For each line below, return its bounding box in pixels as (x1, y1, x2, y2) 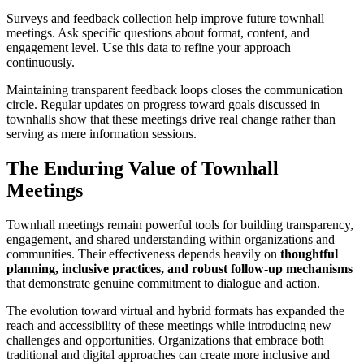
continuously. (6, 54, 75, 69)
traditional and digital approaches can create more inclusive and (6, 347, 330, 362)
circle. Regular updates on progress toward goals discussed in (6, 97, 320, 111)
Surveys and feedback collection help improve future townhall (6, 11, 324, 25)
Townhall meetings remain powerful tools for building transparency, (6, 217, 353, 232)
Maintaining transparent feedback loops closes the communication (6, 82, 343, 97)
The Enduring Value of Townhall (6, 157, 279, 179)
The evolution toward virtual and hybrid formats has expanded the (6, 303, 344, 318)
